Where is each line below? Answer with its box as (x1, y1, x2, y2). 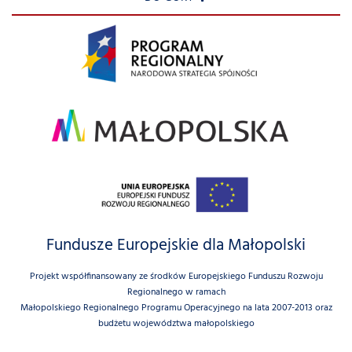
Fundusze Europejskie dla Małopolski (46, 233, 306, 259)
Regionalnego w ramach (126, 284, 225, 300)
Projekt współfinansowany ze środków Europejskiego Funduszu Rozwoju (29, 269, 323, 284)
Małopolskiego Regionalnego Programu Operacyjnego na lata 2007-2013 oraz (20, 300, 332, 316)
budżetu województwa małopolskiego (97, 316, 255, 332)
